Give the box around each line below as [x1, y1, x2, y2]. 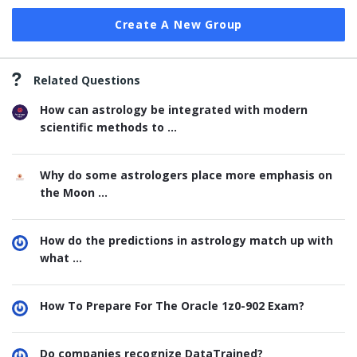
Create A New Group [114, 17, 243, 32]
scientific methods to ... [40, 120, 177, 135]
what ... [40, 250, 82, 265]
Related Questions [33, 73, 140, 88]
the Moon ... [40, 185, 108, 200]
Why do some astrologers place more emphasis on [40, 167, 332, 182]
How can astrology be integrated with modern [40, 102, 308, 117]
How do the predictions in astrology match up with [40, 233, 333, 248]
